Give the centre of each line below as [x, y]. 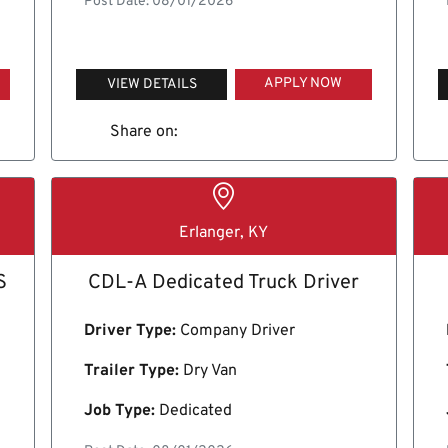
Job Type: [120, 411]
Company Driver [236, 331]
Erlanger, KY [224, 233]
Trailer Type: [132, 371]
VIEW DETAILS [151, 84]
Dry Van [208, 371]
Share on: [143, 131]
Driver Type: [130, 331]
